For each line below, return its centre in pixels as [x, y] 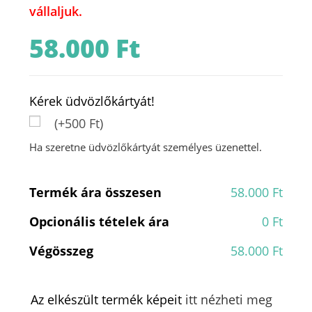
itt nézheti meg [229, 299]
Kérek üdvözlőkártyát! [92, 101]
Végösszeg [62, 250]
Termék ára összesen [96, 192]
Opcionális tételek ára [100, 221]
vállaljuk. [56, 11]
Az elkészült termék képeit [108, 299]
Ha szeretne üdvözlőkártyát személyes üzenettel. [146, 147]
